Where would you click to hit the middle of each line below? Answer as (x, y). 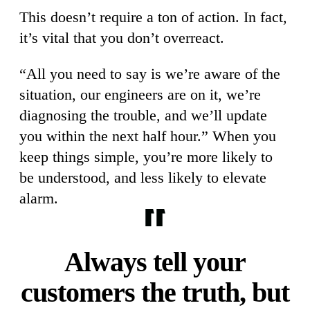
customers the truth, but (155, 293)
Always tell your (155, 262)
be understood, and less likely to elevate (143, 178)
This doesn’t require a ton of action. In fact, (153, 17)
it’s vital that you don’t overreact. (122, 38)
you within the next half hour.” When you (148, 136)
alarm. (39, 199)
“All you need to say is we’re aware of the (150, 74)
